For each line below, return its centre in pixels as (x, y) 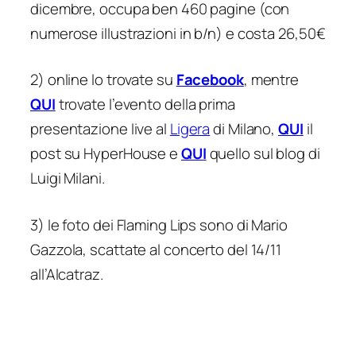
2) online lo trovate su (103, 80)
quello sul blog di (265, 154)
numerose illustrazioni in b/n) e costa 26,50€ (178, 33)
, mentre (271, 80)
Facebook (210, 80)
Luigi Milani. (68, 178)
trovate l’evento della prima (145, 104)
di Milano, (244, 129)
